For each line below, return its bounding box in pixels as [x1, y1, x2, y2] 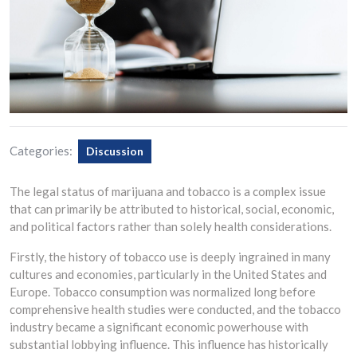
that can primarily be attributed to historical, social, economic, [10, 201, 334, 216]
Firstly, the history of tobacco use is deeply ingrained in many [10, 249, 331, 264]
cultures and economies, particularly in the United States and [10, 266, 327, 281]
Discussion [86, 143, 143, 158]
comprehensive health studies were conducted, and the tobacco [10, 301, 341, 316]
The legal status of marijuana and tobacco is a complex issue [10, 183, 326, 198]
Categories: [10, 143, 73, 158]
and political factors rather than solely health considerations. [10, 218, 331, 233]
